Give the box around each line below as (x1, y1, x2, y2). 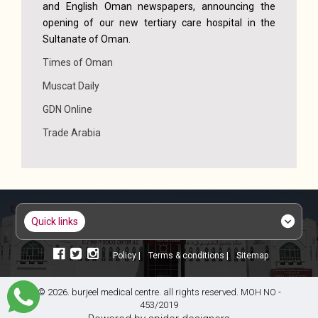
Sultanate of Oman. (43, 33, 131, 45)
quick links (38, 216, 79, 228)
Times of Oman (43, 57, 113, 69)
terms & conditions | (152, 251, 231, 261)
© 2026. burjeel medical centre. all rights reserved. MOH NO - (37, 287, 281, 298)
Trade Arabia (43, 127, 101, 139)
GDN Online (43, 104, 92, 116)
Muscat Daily (43, 80, 99, 92)
